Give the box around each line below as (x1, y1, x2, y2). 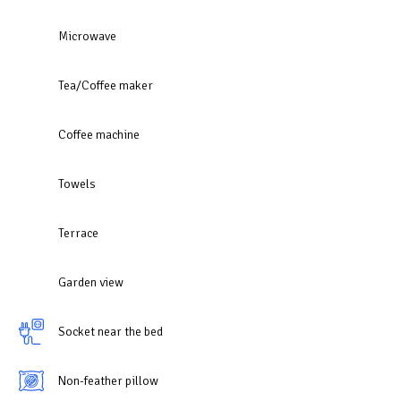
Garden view (58, 274, 124, 290)
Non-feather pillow (58, 372, 158, 388)
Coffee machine (58, 126, 140, 142)
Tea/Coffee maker (58, 77, 153, 93)
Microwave (58, 28, 116, 44)
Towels (58, 175, 96, 192)
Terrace (58, 225, 98, 241)
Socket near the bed (58, 323, 163, 339)
